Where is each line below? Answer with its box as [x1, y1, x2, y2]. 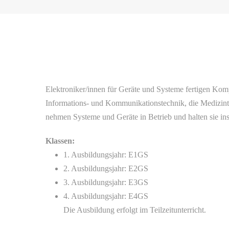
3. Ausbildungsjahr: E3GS [63, 178, 149, 187]
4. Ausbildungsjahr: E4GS [63, 192, 149, 200]
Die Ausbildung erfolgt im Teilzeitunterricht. [63, 205, 207, 214]
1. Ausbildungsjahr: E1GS [63, 150, 149, 159]
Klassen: [45, 136, 75, 145]
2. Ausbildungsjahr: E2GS [63, 164, 149, 173]
